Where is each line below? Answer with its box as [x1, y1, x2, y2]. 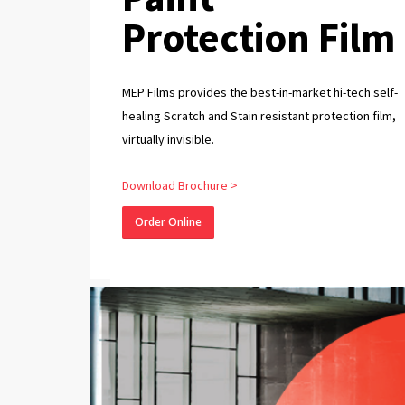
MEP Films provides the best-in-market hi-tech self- [121, 83, 398, 100]
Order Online [134, 213, 202, 230]
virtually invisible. [121, 130, 214, 147]
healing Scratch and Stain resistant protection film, [121, 107, 396, 124]
